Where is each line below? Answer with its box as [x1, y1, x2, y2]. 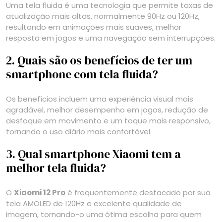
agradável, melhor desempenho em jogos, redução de [6, 104, 208, 115]
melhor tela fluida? [6, 160, 106, 176]
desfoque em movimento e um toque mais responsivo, [6, 115, 211, 126]
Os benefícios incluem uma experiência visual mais [6, 93, 193, 104]
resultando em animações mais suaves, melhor [6, 21, 181, 32]
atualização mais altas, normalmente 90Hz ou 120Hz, [6, 10, 200, 21]
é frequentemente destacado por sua [65, 187, 211, 198]
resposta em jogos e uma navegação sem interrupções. [6, 32, 216, 43]
